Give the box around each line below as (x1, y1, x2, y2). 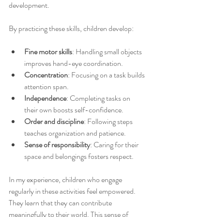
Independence (24, 93, 66, 104)
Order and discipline (24, 116, 84, 127)
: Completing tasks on (66, 93, 132, 104)
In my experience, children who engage (9, 174, 124, 185)
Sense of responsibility (24, 139, 90, 150)
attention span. (24, 81, 69, 92)
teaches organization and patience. (24, 127, 126, 139)
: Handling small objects (72, 46, 143, 57)
